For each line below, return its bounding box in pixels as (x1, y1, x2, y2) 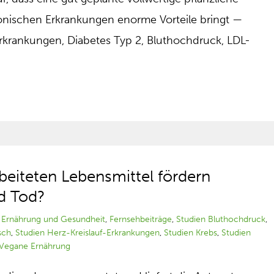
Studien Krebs (164, 228, 218, 238)
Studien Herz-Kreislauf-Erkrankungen (15, 228, 160, 238)
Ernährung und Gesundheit (1, 214, 106, 224)
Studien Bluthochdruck (176, 214, 266, 224)
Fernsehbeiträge (109, 214, 172, 224)
